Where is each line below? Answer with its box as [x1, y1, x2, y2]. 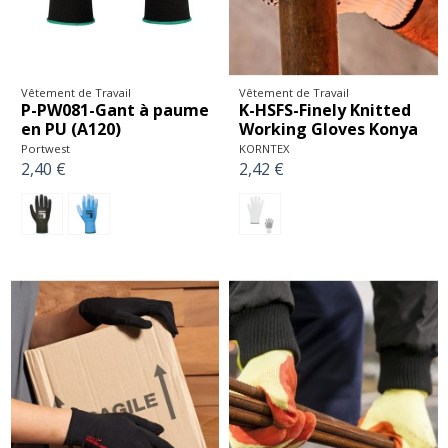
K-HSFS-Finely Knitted [239, 99, 411, 122]
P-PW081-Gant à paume [20, 99, 209, 122]
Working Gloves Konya [239, 118, 418, 141]
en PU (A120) [20, 118, 121, 141]
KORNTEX [239, 141, 289, 157]
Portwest [20, 141, 70, 157]
